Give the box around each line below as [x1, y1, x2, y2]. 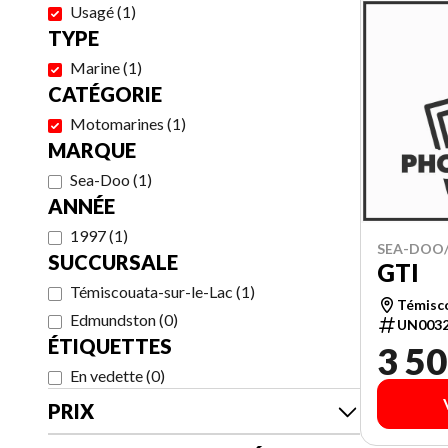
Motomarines [70, 114, 164, 133]
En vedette [70, 366, 143, 385]
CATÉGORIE [48, 82, 162, 106]
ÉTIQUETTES [48, 334, 172, 358]
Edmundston [70, 310, 156, 329]
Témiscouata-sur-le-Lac [70, 282, 233, 301]
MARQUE [48, 138, 136, 162]
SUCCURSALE [48, 250, 178, 274]
